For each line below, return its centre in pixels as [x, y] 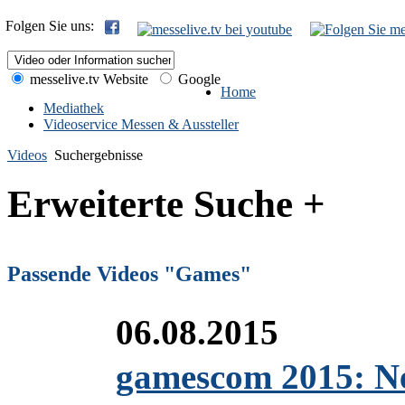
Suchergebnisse [99, 155]
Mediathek [74, 108]
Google [198, 79]
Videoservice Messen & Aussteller [141, 124]
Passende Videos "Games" [129, 273]
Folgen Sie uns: [53, 26]
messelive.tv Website [87, 79]
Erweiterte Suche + [166, 203]
